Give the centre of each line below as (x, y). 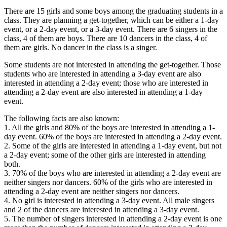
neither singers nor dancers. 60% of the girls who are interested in (108, 182)
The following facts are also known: (62, 118)
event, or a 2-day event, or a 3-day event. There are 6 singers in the (111, 29)
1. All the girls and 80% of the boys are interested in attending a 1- (109, 127)
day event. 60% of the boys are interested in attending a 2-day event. (113, 137)
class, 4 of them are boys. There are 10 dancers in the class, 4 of (106, 38)
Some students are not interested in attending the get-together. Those (112, 65)
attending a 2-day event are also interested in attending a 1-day (103, 92)
